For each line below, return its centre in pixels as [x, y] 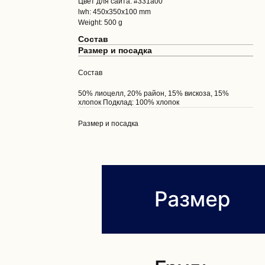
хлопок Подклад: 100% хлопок [129, 102]
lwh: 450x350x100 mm [114, 12]
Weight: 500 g [100, 22]
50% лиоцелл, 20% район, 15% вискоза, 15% [153, 93]
